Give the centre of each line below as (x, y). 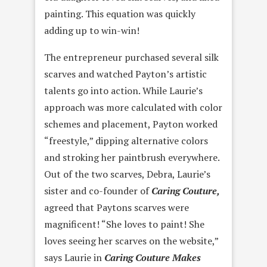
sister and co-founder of (98, 190)
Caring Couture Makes (153, 257)
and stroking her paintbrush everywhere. (132, 157)
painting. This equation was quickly (120, 13)
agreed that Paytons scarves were (117, 207)
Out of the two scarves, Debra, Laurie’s (127, 174)
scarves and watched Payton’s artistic (125, 74)
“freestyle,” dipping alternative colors (126, 140)
